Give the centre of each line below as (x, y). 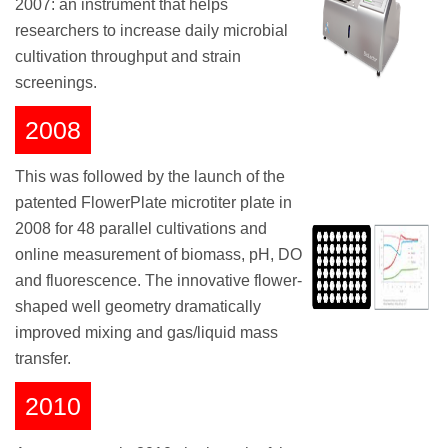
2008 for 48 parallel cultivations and (141, 229)
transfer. (43, 359)
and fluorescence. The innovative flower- (158, 281)
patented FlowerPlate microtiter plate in (153, 203)
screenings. (56, 82)
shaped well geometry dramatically (138, 307)
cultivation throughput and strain (128, 56)
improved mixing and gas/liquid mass (146, 333)
